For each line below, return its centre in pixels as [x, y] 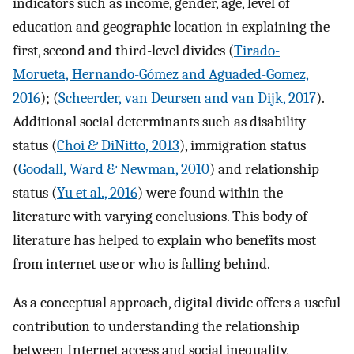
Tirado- [257, 50]
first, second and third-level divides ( [123, 50]
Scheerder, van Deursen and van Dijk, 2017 [187, 98]
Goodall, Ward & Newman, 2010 [114, 169]
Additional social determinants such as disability [159, 121]
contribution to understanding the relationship [156, 326]
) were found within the [210, 192]
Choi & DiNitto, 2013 [118, 145]
